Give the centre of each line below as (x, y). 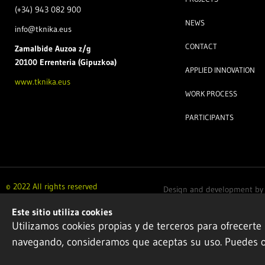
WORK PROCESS (211, 93)
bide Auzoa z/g (64, 49)
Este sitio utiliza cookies (62, 212)
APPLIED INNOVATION (220, 70)
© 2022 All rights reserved (52, 186)
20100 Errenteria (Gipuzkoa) (66, 62)
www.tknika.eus (43, 82)
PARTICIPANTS (209, 117)
